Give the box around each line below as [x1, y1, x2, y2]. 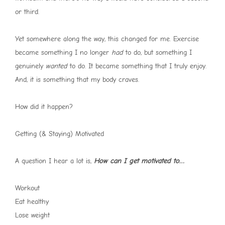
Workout [15, 184, 40, 193]
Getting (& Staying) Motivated [15, 130, 104, 139]
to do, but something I [123, 48, 192, 57]
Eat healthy [15, 197, 49, 206]
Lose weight [15, 211, 50, 220]
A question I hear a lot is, [15, 157, 94, 166]
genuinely [15, 62, 46, 71]
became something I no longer [15, 48, 111, 57]
